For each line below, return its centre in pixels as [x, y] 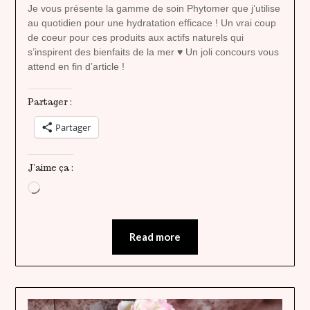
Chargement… [70, 188]
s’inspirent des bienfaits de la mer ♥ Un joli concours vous [153, 52]
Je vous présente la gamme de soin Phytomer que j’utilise [154, 9]
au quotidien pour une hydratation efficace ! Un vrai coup [152, 23]
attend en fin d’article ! [76, 67]
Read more [155, 237]
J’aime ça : [50, 168]
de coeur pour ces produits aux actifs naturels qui [135, 38]
